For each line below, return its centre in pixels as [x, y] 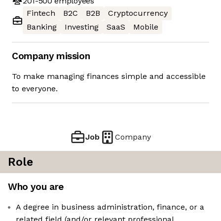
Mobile [146, 27]
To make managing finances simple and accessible [109, 76]
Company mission [51, 56]
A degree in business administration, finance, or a [110, 207]
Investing [82, 27]
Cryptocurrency [138, 13]
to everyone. [35, 89]
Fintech [41, 13]
